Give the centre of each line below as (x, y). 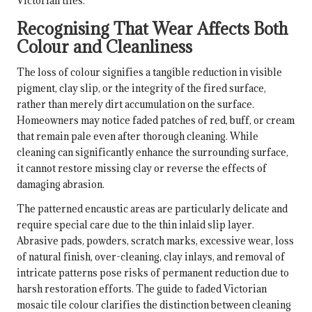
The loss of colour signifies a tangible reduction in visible (149, 72)
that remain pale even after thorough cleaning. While (138, 136)
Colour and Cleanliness (104, 46)
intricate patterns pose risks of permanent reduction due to (153, 272)
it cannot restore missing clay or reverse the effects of (142, 168)
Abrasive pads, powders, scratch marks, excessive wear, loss (155, 240)
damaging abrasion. (61, 184)
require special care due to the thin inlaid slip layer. (135, 224)
